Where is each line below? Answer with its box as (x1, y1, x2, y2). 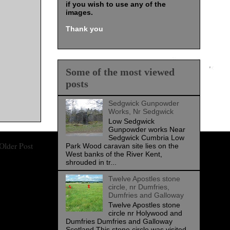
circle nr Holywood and (108, 208, 182, 217)
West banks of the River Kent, (66, 149, 162, 158)
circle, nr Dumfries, (108, 182, 169, 191)
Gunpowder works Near (108, 125, 185, 133)
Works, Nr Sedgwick (108, 107, 174, 116)
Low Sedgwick (108, 117, 155, 125)
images (66, 8, 91, 16)
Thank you (66, 25, 103, 33)
